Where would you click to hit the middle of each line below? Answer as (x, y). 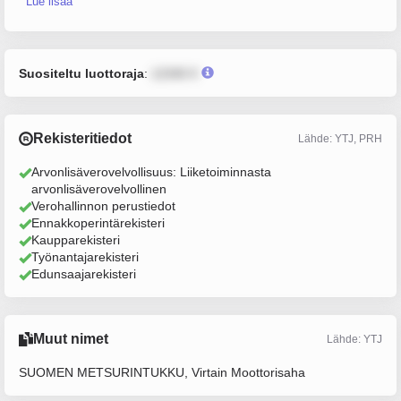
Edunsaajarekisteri (84, 274)
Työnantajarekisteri (85, 257)
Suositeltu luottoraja (81, 73)
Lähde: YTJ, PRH (340, 138)
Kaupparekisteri (76, 240)
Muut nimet (71, 339)
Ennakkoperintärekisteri (98, 223)
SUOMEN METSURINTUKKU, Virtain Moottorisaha (162, 372)
